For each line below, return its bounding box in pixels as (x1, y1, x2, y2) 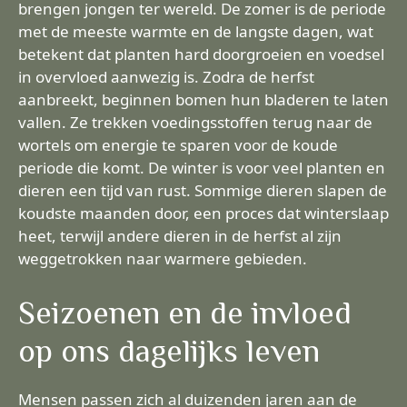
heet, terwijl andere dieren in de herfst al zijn (18, 225, 342, 246)
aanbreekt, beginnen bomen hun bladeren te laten (18, 89, 389, 110)
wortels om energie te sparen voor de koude (18, 134, 338, 155)
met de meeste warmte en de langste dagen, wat (18, 21, 373, 42)
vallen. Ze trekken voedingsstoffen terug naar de (18, 112, 372, 133)
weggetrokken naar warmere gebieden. (18, 248, 307, 269)
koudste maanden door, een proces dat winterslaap (18, 203, 389, 223)
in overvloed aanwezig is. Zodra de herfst (18, 66, 314, 87)
